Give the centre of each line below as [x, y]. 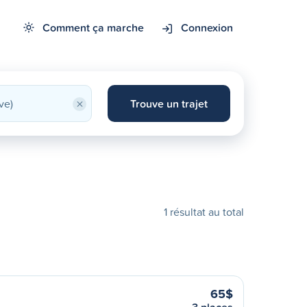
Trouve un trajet [169, 103]
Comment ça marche [93, 27]
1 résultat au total [204, 212]
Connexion [207, 27]
